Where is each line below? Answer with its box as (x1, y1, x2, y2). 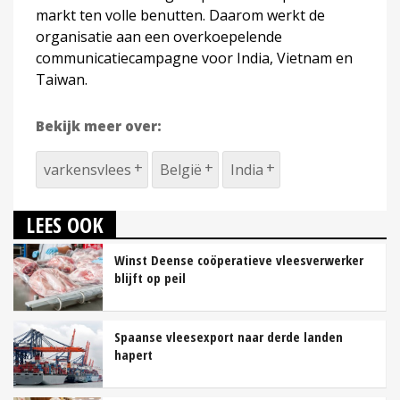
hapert (114, 345, 153, 363)
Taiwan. (36, 69, 87, 89)
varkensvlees (44, 159, 131, 179)
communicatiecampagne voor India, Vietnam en (36, 47, 353, 68)
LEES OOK (26, 209, 104, 239)
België (160, 159, 202, 179)
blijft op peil (114, 268, 186, 287)
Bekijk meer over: (36, 116, 162, 135)
